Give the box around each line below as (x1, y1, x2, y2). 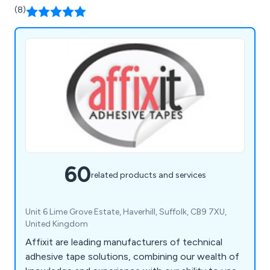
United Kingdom (25, 219, 88, 230)
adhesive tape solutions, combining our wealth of (25, 251, 239, 263)
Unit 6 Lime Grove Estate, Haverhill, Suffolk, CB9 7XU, (25, 207, 227, 218)
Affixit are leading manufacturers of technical (25, 236, 222, 248)
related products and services (90, 169, 206, 180)
